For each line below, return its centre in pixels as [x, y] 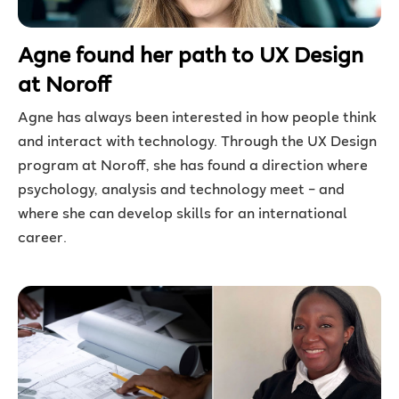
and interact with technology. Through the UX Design [197, 143]
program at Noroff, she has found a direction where [193, 167]
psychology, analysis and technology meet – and [181, 191]
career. [42, 240]
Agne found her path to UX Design [191, 57]
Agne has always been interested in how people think [197, 119]
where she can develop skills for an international [183, 216]
